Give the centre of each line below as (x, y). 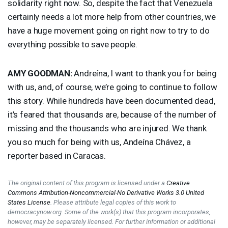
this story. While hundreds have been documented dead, (111, 101)
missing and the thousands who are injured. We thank (107, 128)
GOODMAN (49, 73)
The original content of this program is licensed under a (87, 183)
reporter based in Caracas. (57, 155)
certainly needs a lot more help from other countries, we (112, 17)
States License (29, 202)
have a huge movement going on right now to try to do (109, 30)
